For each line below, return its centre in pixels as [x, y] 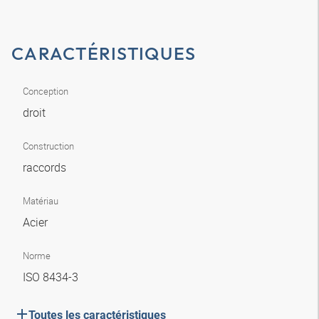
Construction [48, 146]
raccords [46, 167]
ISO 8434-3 [52, 277]
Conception [46, 91]
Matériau [41, 201]
